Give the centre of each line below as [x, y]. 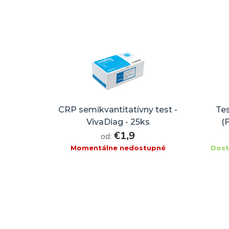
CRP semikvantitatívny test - [118, 109]
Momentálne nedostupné [118, 147]
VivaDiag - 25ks [118, 122]
